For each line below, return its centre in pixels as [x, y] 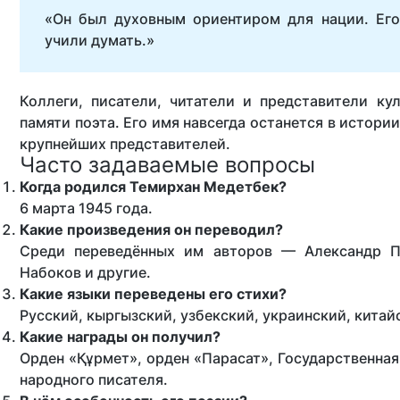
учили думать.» [100, 40]
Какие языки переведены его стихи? [153, 294]
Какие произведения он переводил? [151, 229]
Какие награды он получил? [120, 337]
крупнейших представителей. [125, 144]
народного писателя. [94, 379]
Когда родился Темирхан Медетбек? [153, 187]
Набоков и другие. [85, 272]
